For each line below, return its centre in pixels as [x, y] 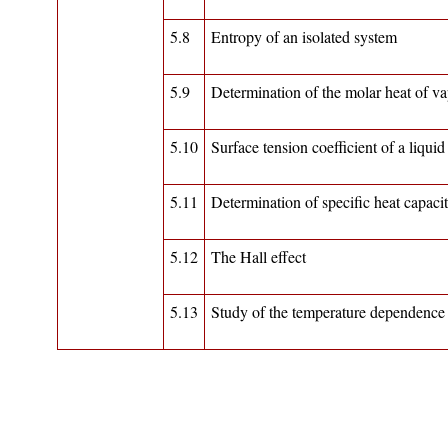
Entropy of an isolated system [304, 37]
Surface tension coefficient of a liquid [328, 147]
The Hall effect [258, 257]
